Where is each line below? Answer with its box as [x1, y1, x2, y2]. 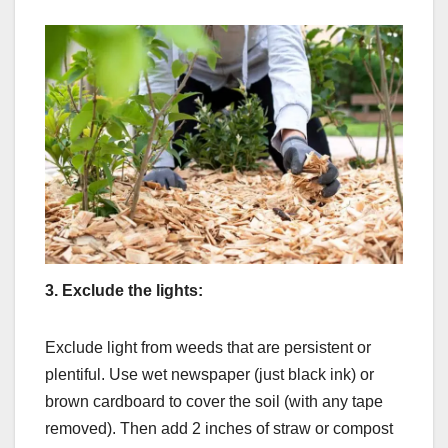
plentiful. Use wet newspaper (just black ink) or [45, 365, 374, 383]
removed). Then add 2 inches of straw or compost [45, 419, 393, 437]
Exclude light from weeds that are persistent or [45, 338, 371, 356]
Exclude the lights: [62, 281, 203, 299]
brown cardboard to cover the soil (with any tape [45, 392, 383, 410]
